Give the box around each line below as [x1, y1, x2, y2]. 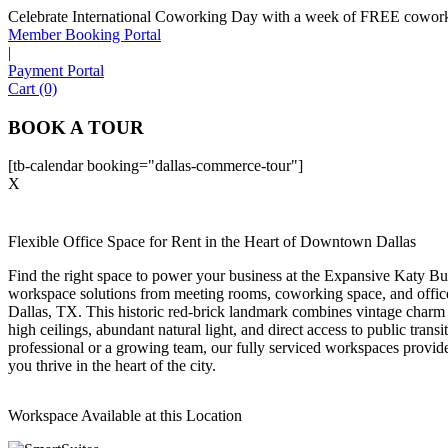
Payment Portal [8, 62, 104, 79]
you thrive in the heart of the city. [8, 357, 216, 375]
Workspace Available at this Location [8, 407, 242, 425]
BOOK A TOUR [8, 116, 144, 138]
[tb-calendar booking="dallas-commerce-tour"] [8, 157, 303, 175]
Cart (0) [8, 80, 57, 97]
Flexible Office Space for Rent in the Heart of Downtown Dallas [8, 233, 416, 251]
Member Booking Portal [8, 26, 161, 43]
